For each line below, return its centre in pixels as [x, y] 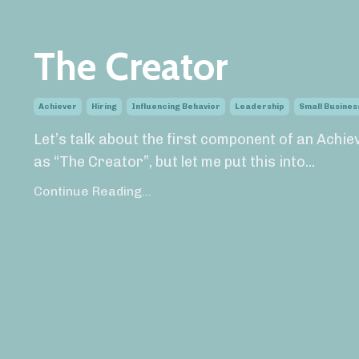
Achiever [58, 107]
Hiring [104, 107]
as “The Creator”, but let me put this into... [174, 162]
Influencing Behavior [176, 107]
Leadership [260, 107]
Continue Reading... [93, 192]
